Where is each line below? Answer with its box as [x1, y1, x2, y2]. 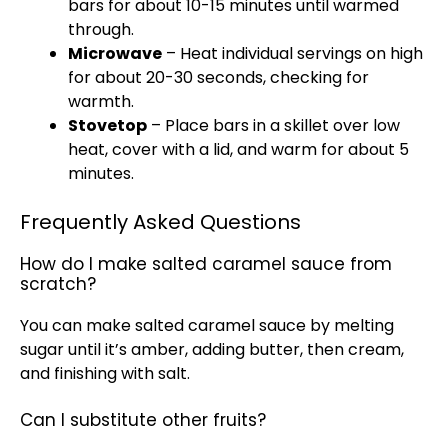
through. [68, 18, 134, 41]
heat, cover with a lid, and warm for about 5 [68, 138, 409, 161]
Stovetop [68, 114, 147, 137]
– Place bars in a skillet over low [147, 114, 400, 137]
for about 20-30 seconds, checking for [68, 66, 369, 89]
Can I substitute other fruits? [20, 408, 266, 432]
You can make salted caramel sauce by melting [20, 314, 394, 337]
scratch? [20, 272, 96, 296]
